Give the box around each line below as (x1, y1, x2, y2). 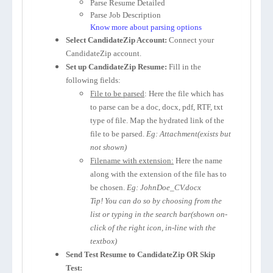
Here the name (174, 156, 222, 165)
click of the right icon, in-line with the (90, 223, 216, 232)
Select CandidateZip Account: (66, 35, 167, 44)
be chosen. (90, 183, 127, 192)
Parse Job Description (90, 10, 161, 19)
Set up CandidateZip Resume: (66, 62, 169, 71)
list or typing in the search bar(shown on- (90, 210, 227, 219)
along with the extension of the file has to (90, 169, 227, 179)
